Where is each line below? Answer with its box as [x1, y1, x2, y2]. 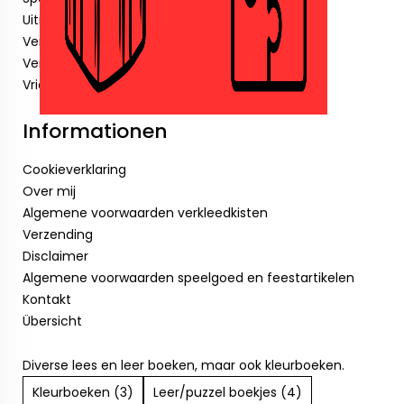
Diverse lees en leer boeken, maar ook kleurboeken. [23, 356, 344, 374]
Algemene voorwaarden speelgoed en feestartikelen [23, 269, 354, 287]
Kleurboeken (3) [32, 383, 133, 401]
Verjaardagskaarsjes [23, 32, 148, 50]
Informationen [23, 117, 168, 145]
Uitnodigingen [23, 11, 109, 29]
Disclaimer [23, 247, 88, 265]
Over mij [23, 182, 76, 200]
